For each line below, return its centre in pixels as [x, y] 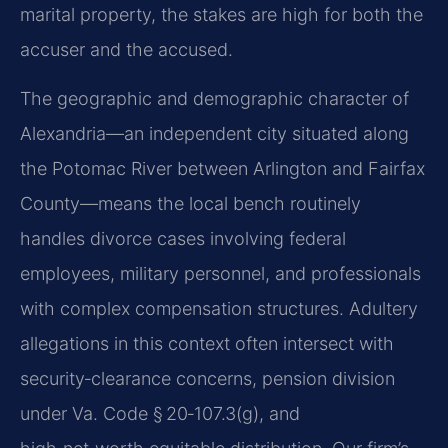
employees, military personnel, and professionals [220, 274]
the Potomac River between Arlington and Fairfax [222, 169]
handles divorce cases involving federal [183, 239]
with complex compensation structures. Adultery [219, 309]
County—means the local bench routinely [190, 204]
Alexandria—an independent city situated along [214, 134]
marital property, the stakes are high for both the [221, 14]
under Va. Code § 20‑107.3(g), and [160, 414]
